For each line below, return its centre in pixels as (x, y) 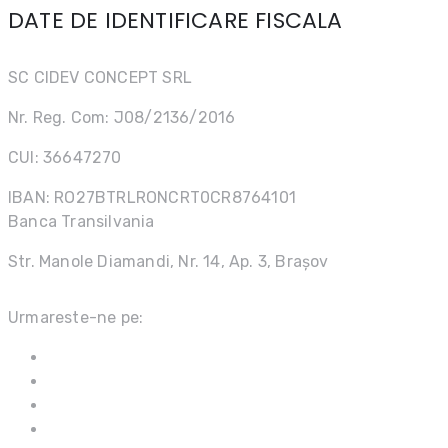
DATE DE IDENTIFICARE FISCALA (175, 21)
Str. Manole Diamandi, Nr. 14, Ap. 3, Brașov (168, 261)
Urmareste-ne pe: (76, 317)
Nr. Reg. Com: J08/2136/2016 (122, 117)
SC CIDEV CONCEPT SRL (100, 77)
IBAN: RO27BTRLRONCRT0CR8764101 (152, 197)
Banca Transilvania (81, 221)
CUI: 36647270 (65, 157)
